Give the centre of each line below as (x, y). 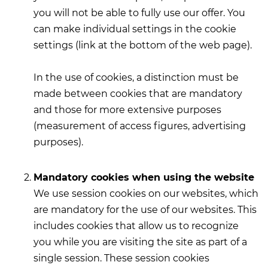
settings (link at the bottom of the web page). (143, 45)
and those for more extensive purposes (127, 110)
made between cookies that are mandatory (138, 94)
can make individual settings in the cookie (135, 29)
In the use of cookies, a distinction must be (136, 77)
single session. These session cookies (121, 258)
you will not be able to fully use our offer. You (139, 13)
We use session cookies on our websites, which (146, 194)
